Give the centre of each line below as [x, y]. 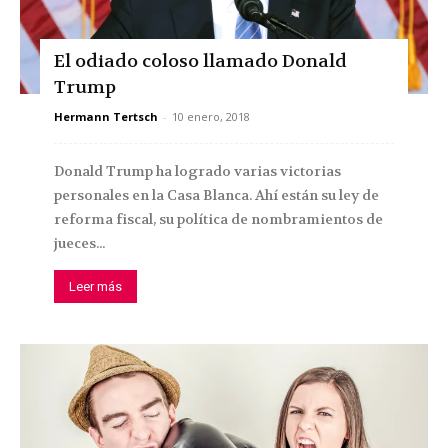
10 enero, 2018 [211, 117]
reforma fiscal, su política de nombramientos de [218, 219]
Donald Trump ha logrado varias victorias [197, 171]
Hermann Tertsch [106, 117]
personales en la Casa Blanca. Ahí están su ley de [216, 195]
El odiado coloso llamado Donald [200, 62]
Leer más [95, 287]
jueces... [79, 243]
